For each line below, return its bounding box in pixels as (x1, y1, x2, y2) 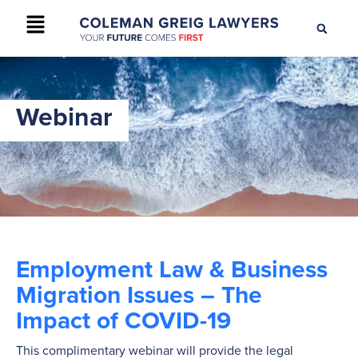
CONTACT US (239, 12, 298, 26)
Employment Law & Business (16, 251, 328, 287)
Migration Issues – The (16, 276, 262, 312)
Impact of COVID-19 (16, 302, 231, 338)
